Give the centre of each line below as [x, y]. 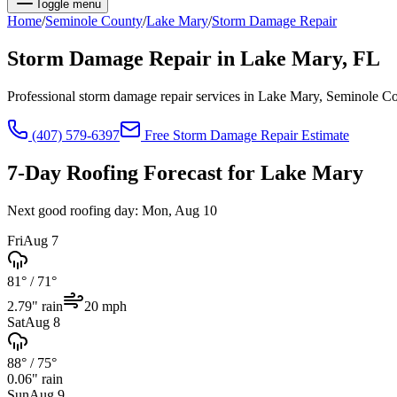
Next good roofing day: [73, 210]
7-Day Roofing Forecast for [134, 172]
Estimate [323, 135]
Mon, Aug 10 [179, 210]
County [120, 21]
